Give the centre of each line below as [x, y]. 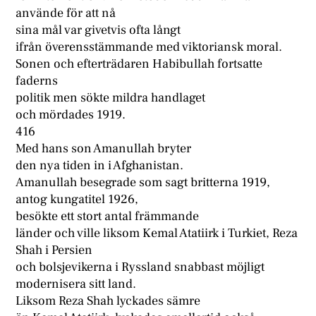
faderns [37, 81]
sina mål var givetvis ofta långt [98, 30]
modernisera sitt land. [76, 284]
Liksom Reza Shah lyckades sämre [108, 301]
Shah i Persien [54, 250]
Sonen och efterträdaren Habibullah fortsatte [139, 64]
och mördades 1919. [71, 115]
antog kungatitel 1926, [77, 200]
